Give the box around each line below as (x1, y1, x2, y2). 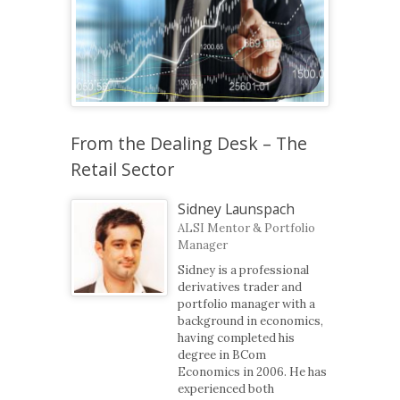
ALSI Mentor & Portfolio (178, 221, 316, 237)
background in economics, (178, 313, 324, 329)
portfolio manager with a (178, 296, 316, 312)
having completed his (178, 330, 296, 346)
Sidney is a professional (178, 262, 310, 279)
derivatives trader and (178, 279, 303, 296)
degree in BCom (178, 347, 267, 363)
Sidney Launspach (178, 199, 296, 220)
